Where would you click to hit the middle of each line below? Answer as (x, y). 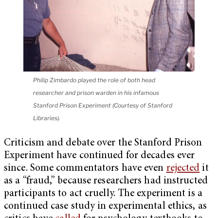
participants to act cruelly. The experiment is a (103, 194)
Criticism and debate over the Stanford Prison (103, 144)
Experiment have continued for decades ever (100, 156)
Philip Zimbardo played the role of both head (94, 80)
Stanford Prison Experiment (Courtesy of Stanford (103, 106)
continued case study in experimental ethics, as (105, 207)
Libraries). (47, 118)
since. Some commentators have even (85, 169)
